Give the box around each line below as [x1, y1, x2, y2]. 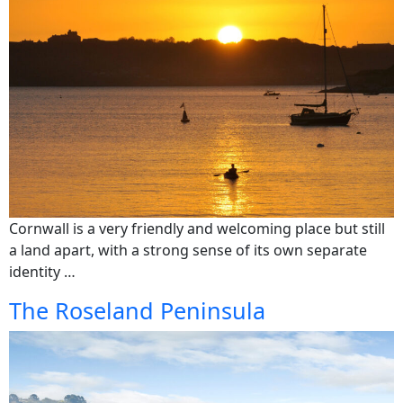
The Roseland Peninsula [9, 295, 265, 327]
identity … [9, 262, 76, 282]
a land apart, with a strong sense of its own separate [9, 240, 367, 261]
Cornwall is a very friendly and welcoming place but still [9, 219, 385, 239]
